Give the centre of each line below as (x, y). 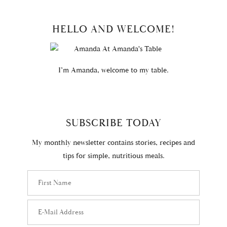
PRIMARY (39, 17)
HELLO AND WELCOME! (113, 29)
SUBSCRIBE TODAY (113, 123)
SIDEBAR (37, 32)
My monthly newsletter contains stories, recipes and (113, 143)
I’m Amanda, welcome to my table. (113, 71)
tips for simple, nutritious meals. (113, 156)
